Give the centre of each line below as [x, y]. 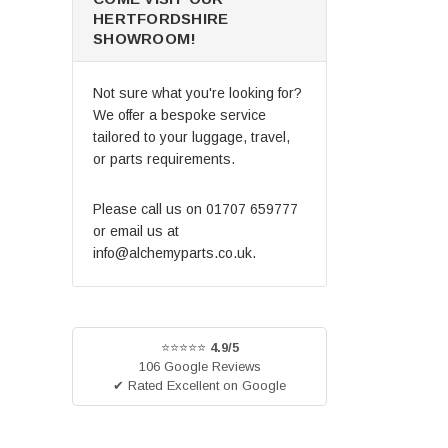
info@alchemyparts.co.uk [172, 253]
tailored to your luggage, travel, [191, 137]
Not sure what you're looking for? [197, 93]
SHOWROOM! [145, 39]
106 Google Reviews [199, 367]
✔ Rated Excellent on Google [199, 386]
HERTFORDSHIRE [161, 19]
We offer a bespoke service [179, 115]
